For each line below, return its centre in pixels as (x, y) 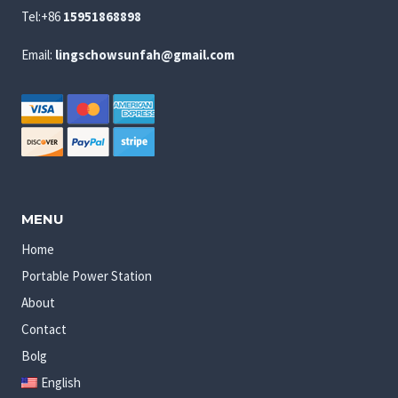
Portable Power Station (87, 275)
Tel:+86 (42, 16)
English (61, 382)
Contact (44, 329)
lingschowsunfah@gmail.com (145, 54)
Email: (38, 54)
